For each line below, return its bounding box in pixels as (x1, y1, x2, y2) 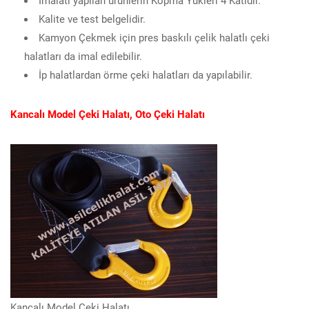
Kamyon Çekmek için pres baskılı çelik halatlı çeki (39, 30, 270, 44)
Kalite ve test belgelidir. (39, 11, 146, 26)
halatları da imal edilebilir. (24, 48, 142, 63)
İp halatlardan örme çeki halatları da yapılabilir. (39, 67, 252, 81)
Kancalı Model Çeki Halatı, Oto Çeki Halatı (10, 106, 205, 121)
